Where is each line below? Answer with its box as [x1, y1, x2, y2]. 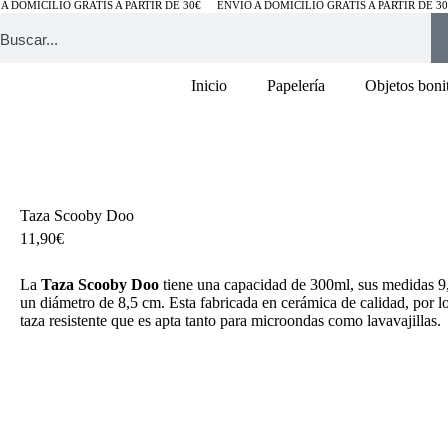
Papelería [266, 76, 325, 94]
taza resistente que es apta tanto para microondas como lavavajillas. [20, 311, 441, 329]
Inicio [190, 76, 227, 94]
